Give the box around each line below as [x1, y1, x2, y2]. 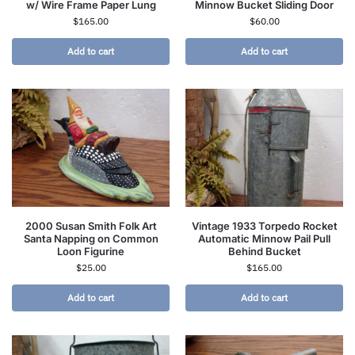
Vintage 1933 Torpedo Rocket [191, 219, 338, 233]
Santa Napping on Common [23, 232, 158, 246]
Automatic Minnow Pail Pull [198, 232, 330, 246]
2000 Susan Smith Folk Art [25, 219, 157, 233]
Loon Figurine [57, 245, 124, 258]
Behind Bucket [227, 245, 301, 258]
